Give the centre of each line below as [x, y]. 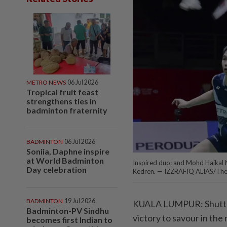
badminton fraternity [67, 110]
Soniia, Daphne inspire [68, 151]
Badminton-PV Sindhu [68, 210]
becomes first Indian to [69, 219]
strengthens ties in [61, 101]
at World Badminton [65, 160]
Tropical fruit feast [62, 92]
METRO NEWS [46, 82]
